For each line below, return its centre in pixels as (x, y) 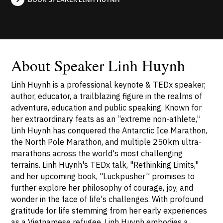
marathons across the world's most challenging (97, 153)
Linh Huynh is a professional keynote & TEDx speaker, (109, 85)
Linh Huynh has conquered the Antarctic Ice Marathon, (109, 130)
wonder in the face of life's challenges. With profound (107, 199)
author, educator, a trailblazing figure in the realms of (107, 96)
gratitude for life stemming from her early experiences (109, 211)
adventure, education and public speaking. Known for (107, 108)
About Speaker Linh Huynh (98, 65)
